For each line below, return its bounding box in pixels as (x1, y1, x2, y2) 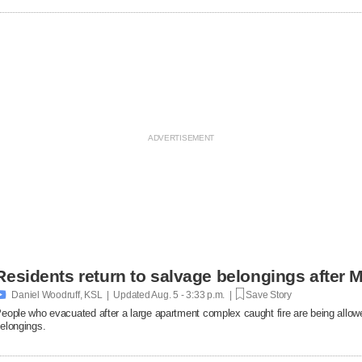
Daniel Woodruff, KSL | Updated (11, 288, 150, 301)
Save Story (243, 288, 293, 301)
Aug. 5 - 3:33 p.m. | (149, 288, 236, 301)
